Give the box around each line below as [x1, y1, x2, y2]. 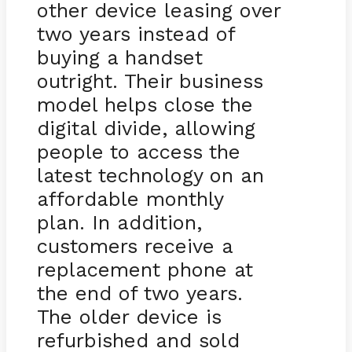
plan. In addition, [36, 210, 202, 234]
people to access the [36, 139, 240, 163]
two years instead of [36, 21, 235, 46]
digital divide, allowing [36, 115, 255, 140]
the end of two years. [36, 280, 250, 305]
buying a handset [36, 45, 203, 69]
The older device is [36, 304, 222, 328]
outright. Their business [36, 68, 263, 93]
